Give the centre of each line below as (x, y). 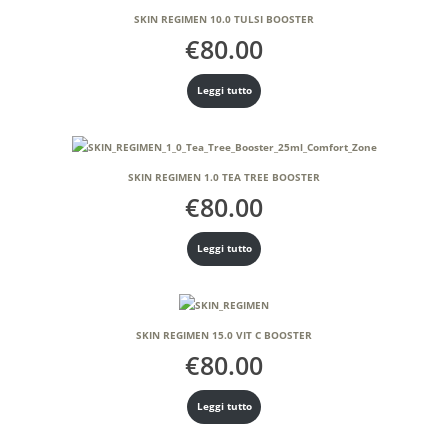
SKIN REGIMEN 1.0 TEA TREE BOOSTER (224, 177)
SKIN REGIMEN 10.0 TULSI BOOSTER (224, 19)
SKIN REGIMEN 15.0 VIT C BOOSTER (224, 336)
